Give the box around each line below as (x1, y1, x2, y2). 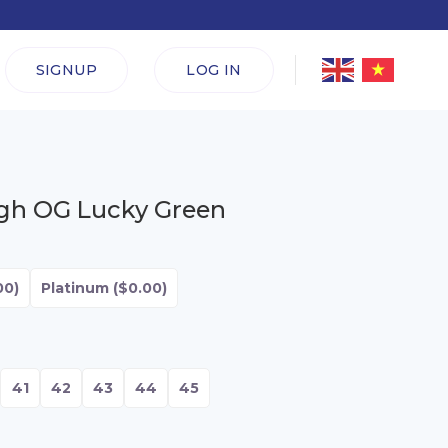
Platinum (41, 279, 109, 297)
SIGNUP (35, 61, 98, 79)
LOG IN (186, 61, 242, 79)
